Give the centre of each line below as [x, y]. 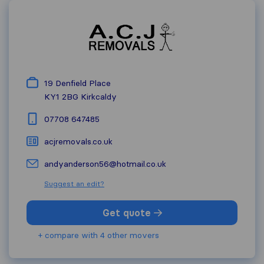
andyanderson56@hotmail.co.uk [105, 164]
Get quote [128, 213]
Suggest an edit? [74, 184]
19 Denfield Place [77, 83]
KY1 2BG [61, 97]
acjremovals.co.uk [78, 141]
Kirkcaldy [99, 97]
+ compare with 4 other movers [99, 235]
